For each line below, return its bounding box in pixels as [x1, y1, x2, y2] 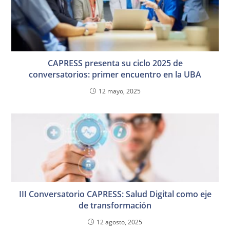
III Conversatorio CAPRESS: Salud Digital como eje [18, 188, 212, 200]
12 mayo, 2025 [98, 86, 141, 95]
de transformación [79, 199, 151, 211]
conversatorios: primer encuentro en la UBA [29, 68, 201, 80]
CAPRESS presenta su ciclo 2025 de [47, 57, 183, 69]
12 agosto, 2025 [97, 217, 142, 226]
